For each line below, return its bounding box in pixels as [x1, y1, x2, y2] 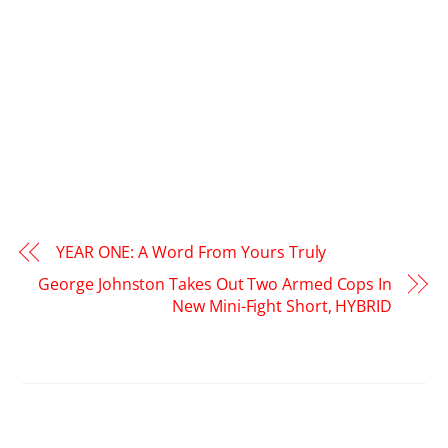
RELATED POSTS [22, 404, 172, 428]
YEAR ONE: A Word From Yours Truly [56, 241, 327, 264]
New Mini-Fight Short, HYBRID [172, 295, 392, 318]
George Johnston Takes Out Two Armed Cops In [38, 273, 392, 296]
